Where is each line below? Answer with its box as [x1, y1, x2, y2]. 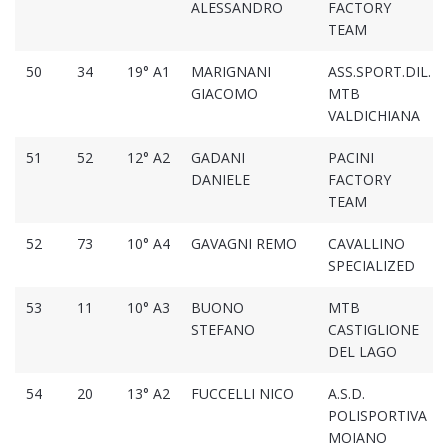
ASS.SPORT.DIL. [327, 62, 431, 82]
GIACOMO [190, 84, 258, 104]
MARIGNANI [190, 62, 271, 82]
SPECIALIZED [327, 256, 415, 276]
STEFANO [190, 320, 255, 340]
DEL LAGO [327, 342, 397, 362]
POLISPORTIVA [327, 406, 427, 426]
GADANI [190, 148, 245, 168]
